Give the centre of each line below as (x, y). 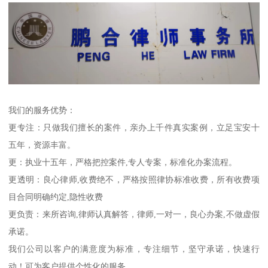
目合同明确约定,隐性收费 (56, 197)
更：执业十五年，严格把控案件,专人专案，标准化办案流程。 (123, 162)
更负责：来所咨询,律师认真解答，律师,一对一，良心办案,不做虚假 (134, 214)
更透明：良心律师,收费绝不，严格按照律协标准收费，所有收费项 (134, 179)
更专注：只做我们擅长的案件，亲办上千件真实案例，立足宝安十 (134, 127)
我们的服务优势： (42, 110)
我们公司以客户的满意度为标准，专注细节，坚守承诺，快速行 (134, 249)
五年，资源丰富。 (42, 144)
